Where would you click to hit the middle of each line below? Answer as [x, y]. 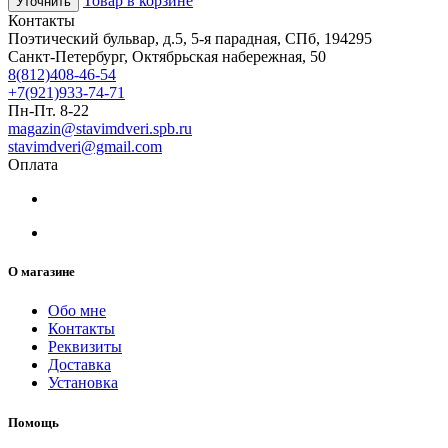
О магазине [41, 272]
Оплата [33, 165]
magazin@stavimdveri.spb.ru [100, 129]
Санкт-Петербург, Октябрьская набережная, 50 [167, 57]
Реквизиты [85, 347]
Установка [83, 383]
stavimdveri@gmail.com [85, 147]
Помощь [33, 422]
